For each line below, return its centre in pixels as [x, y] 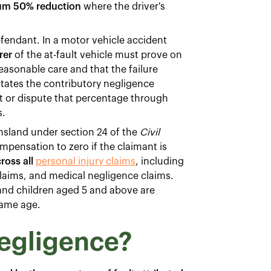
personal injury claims [86, 162]
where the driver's [123, 7]
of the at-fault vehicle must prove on [97, 55]
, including [160, 162]
